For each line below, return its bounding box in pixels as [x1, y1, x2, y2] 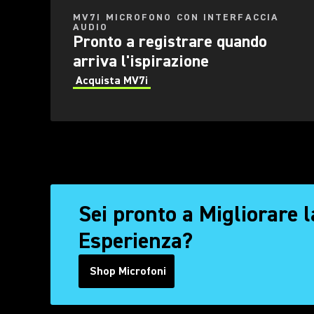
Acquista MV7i [76, 74, 148, 88]
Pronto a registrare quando [73, 31, 267, 53]
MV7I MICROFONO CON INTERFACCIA [73, 11, 280, 24]
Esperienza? [78, 226, 193, 255]
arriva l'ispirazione [73, 50, 209, 72]
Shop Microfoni [90, 264, 166, 278]
